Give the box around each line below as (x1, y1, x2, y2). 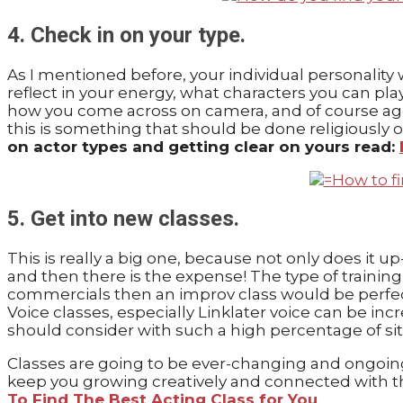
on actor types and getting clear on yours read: (7, 137, 399, 156)
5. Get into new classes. (7, 206, 239, 232)
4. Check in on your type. (7, 22, 246, 48)
